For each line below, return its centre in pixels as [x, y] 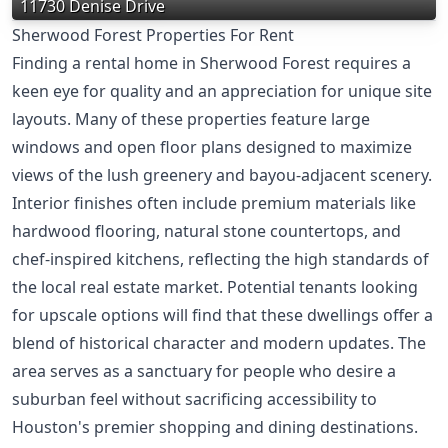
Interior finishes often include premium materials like [214, 203]
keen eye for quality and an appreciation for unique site [222, 91]
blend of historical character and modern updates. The [219, 343]
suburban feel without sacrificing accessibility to [194, 399]
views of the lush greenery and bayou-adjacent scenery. [222, 175]
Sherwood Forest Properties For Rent [153, 35]
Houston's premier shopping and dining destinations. [215, 427]
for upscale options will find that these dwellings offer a [222, 315]
